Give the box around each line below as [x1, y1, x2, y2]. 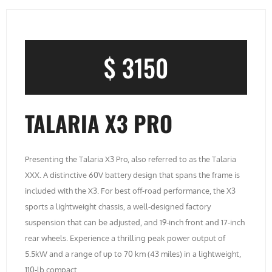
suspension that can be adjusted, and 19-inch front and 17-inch [25, 217, 245, 227]
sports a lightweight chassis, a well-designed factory [25, 201, 211, 211]
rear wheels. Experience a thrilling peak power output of [25, 233, 225, 243]
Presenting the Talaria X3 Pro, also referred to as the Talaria [25, 154, 236, 164]
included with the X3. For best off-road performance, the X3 [25, 185, 236, 195]
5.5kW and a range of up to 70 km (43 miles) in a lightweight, [25, 248, 241, 259]
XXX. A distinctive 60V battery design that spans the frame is [25, 169, 240, 180]
